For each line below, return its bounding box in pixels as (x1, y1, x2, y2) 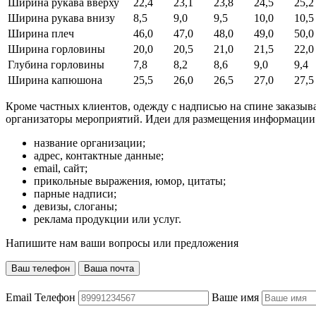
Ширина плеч (8, 27, 74, 39)
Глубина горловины (8, 58, 104, 71)
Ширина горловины (8, 42, 105, 55)
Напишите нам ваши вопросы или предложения (6, 236, 238, 249)
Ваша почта (84, 262, 134, 274)
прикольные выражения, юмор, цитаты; (34, 174, 226, 187)
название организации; (34, 136, 145, 149)
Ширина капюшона (8, 73, 102, 86)
